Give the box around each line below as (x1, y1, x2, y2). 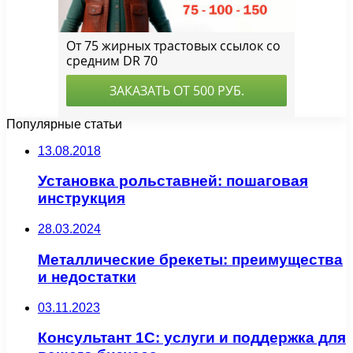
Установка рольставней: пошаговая (38, 173, 308, 190)
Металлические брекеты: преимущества (38, 251, 343, 268)
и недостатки (38, 268, 136, 285)
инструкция (38, 190, 125, 207)
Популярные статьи (6, 117, 122, 131)
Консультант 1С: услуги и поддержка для (38, 329, 346, 347)
